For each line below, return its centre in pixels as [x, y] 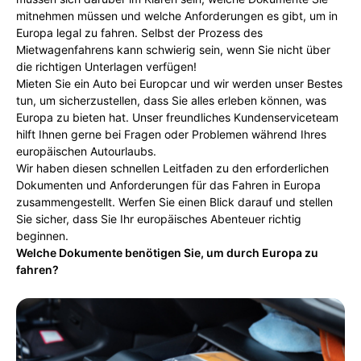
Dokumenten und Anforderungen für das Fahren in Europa [168, 185]
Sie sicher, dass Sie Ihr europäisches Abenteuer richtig [159, 219]
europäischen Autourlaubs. [86, 151]
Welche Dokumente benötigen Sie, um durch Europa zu [167, 253]
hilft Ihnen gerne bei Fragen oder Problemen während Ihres [171, 134]
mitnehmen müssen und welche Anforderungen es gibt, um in [177, 16]
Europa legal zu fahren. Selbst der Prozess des [139, 33]
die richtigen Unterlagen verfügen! [106, 66]
